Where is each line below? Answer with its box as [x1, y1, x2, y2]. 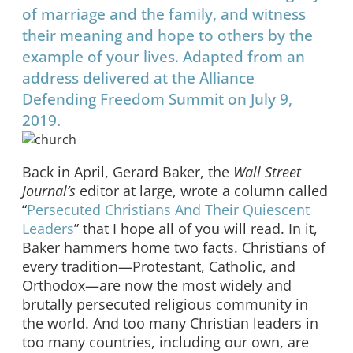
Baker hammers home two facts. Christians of [22, 237, 325, 257]
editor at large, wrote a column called [76, 180, 328, 200]
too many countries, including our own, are [22, 332, 309, 351]
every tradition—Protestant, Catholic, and [22, 256, 295, 276]
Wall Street [233, 162, 301, 181]
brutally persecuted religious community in [22, 294, 308, 314]
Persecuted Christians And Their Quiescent [27, 199, 310, 219]
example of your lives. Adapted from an [22, 46, 305, 68]
